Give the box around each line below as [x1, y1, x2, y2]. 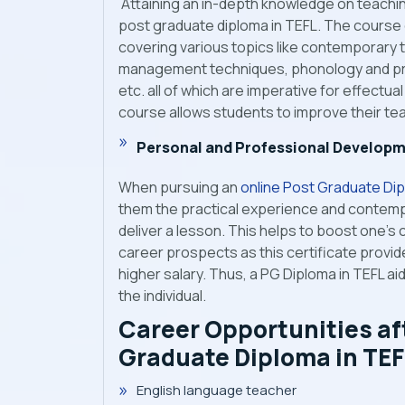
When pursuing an [118, 177, 240, 198]
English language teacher [137, 381, 297, 400]
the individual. [118, 286, 206, 306]
